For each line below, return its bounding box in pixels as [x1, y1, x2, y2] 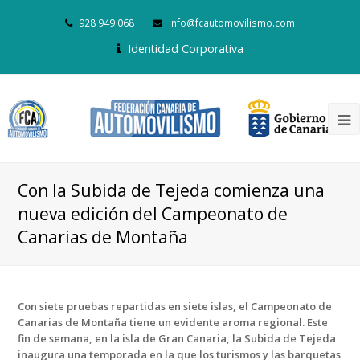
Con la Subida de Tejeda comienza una [18, 179, 325, 202]
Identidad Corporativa [125, 41, 243, 56]
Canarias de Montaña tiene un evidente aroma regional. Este [18, 315, 329, 329]
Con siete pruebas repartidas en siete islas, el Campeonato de [18, 299, 333, 313]
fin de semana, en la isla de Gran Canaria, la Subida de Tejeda [18, 331, 337, 346]
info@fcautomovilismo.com [166, 16, 295, 30]
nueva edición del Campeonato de [18, 202, 288, 225]
